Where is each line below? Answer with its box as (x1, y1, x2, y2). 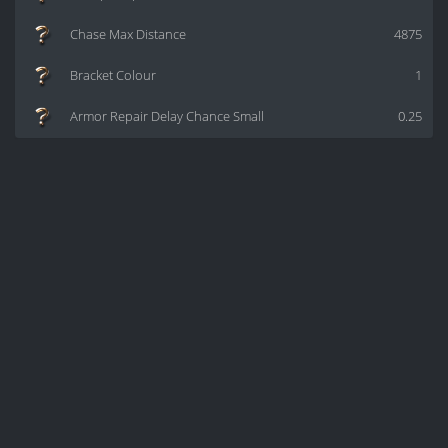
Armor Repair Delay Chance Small (70, 108, 264, 126)
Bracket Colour (70, 67, 156, 85)
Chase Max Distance (70, 26, 186, 44)
